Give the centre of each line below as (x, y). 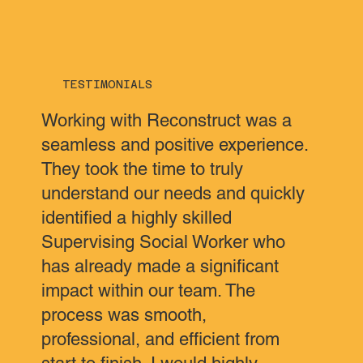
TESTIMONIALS (107, 84)
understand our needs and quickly (173, 194)
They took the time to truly (143, 169)
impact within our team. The (149, 291)
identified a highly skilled (137, 218)
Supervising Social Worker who (164, 242)
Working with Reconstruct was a (167, 121)
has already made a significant (160, 267)
